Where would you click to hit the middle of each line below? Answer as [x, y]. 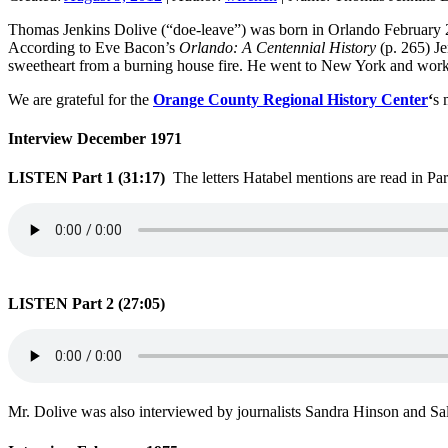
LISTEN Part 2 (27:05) [86, 304]
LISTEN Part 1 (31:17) [90, 178]
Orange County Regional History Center [290, 99]
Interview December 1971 [95, 139]
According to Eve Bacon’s [93, 47]
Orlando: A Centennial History [277, 47]
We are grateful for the [80, 99]
